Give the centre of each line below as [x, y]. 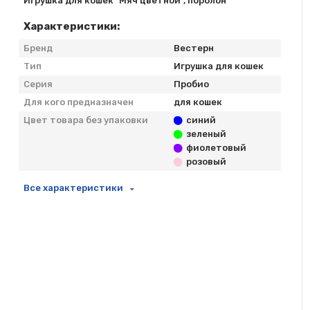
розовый [206, 162]
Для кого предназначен [79, 102]
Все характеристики [74, 188]
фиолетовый [216, 148]
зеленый [206, 134]
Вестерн [194, 48]
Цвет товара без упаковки [86, 120]
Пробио [192, 84]
